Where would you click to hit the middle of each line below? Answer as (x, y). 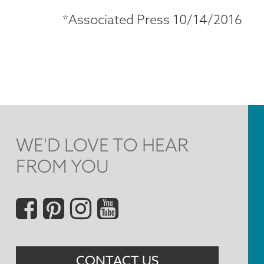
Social (47, 205)
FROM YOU (63, 166)
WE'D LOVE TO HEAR (103, 145)
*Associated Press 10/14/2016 (152, 20)
